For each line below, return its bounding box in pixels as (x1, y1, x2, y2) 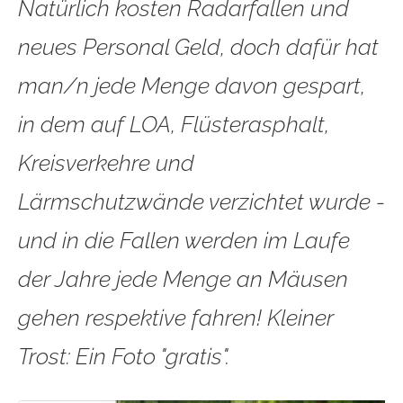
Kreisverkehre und (18, 148, 194, 176)
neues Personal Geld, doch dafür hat (18, 32, 379, 60)
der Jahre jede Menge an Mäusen (18, 264, 348, 292)
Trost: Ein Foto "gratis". (18, 342, 229, 370)
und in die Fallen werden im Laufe (18, 226, 350, 254)
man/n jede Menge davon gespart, (18, 71, 365, 99)
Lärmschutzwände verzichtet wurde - (18, 187, 385, 215)
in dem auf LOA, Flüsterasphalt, (18, 110, 329, 138)
